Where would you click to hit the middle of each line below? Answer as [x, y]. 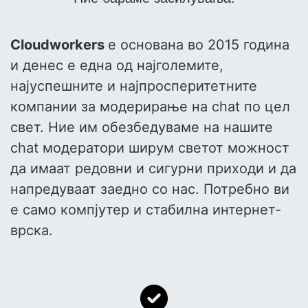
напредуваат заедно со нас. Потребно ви [150, 189]
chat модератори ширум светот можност [150, 148]
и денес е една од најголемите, [117, 66]
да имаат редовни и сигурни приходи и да [153, 169]
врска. [32, 231]
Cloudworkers [59, 45]
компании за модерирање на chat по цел [150, 107]
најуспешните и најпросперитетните [134, 86]
